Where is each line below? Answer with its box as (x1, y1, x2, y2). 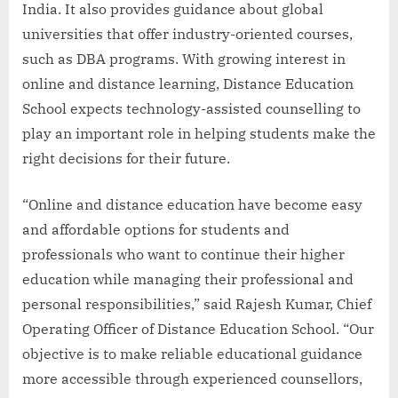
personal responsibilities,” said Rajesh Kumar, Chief (22, 294, 371, 313)
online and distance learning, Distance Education (22, 74, 354, 92)
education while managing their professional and (22, 269, 354, 288)
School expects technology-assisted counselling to (22, 99, 361, 117)
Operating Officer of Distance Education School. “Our (22, 319, 374, 338)
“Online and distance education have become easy (22, 195, 362, 213)
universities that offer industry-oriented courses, (22, 24, 353, 43)
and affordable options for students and (22, 219, 290, 238)
